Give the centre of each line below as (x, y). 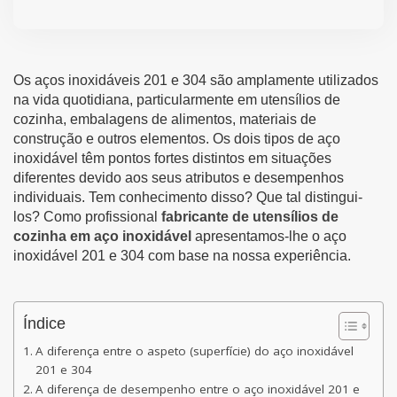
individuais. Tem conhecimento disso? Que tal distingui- (188, 197)
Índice (44, 323)
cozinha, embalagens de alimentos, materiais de (165, 119)
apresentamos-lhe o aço (269, 236)
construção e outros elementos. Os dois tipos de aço (177, 138)
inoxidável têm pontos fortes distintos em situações (172, 158)
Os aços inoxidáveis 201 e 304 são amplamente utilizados (196, 80)
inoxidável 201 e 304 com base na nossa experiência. (182, 255)
